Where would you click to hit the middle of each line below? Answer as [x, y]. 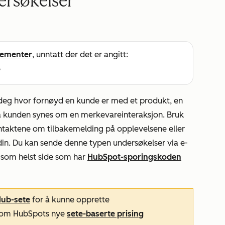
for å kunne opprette [70, 200]
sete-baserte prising [105, 214]
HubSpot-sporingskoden [134, 157]
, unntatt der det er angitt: [80, 54]
